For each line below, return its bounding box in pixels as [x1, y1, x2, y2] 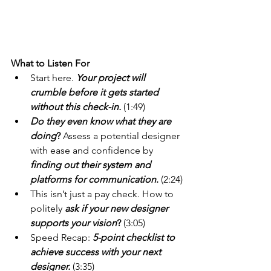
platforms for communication [30, 174, 156, 185]
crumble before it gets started [30, 87, 161, 98]
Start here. [30, 72, 76, 83]
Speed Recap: [30, 232, 93, 243]
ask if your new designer [65, 203, 171, 214]
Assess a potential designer [60, 130, 182, 142]
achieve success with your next [30, 246, 163, 258]
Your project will [76, 72, 148, 83]
